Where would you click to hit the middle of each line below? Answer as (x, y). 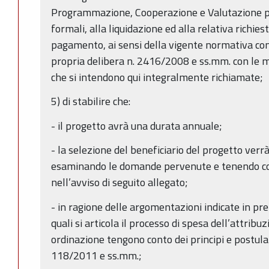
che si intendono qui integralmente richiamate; (157, 77)
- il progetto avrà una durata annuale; (137, 125)
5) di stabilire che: (91, 101)
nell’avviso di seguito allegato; (119, 183)
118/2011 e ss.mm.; (96, 255)
